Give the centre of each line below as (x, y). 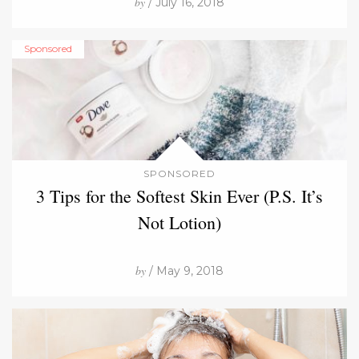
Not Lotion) (179, 222)
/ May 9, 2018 (185, 270)
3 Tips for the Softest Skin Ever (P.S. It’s (179, 196)
